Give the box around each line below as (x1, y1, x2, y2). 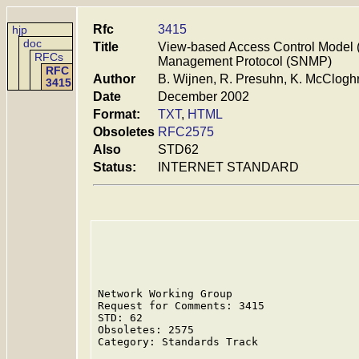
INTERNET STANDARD (158, 160, 299, 174)
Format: (93, 107, 140, 121)
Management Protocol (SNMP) (158, 54, 332, 68)
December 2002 (158, 90, 249, 103)
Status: (93, 160, 136, 174)
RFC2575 (158, 125, 214, 139)
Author (93, 72, 135, 86)
